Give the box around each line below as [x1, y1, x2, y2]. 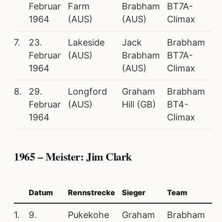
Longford [68, 86, 107, 97]
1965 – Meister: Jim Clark [14, 148, 132, 165]
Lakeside [68, 37, 105, 48]
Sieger [122, 188, 146, 198]
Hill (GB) [122, 99, 156, 110]
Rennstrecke [68, 188, 115, 198]
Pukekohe [68, 210, 109, 221]
